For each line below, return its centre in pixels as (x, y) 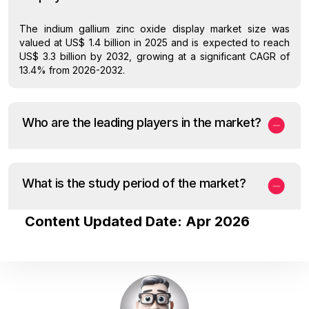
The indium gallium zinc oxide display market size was (154, 28)
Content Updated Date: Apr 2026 (137, 221)
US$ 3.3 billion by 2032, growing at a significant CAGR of (154, 56)
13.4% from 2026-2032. (72, 70)
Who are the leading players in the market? (142, 122)
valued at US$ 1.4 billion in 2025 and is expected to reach (154, 42)
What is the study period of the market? (134, 183)
